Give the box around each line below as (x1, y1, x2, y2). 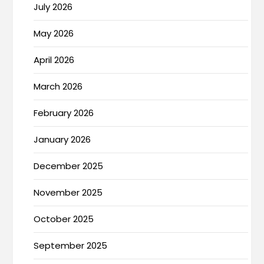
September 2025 (34, 239, 108, 252)
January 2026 (34, 133, 91, 146)
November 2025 (34, 186, 103, 199)
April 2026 (34, 53, 75, 66)
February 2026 (34, 106, 94, 119)
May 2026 (34, 27, 74, 39)
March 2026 (34, 80, 83, 93)
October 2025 (34, 212, 94, 225)
